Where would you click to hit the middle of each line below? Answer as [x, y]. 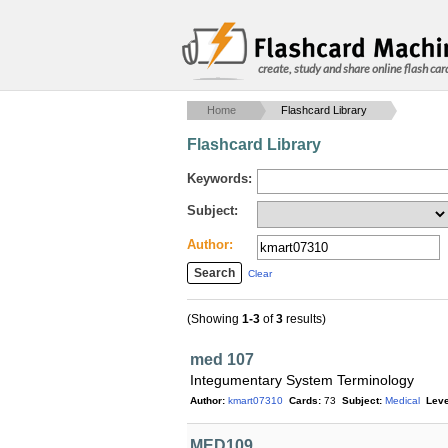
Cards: [305, 400]
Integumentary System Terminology [302, 380]
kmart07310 [255, 400]
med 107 [222, 359]
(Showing [214, 319]
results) [304, 319]
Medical [402, 400]
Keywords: [219, 178]
